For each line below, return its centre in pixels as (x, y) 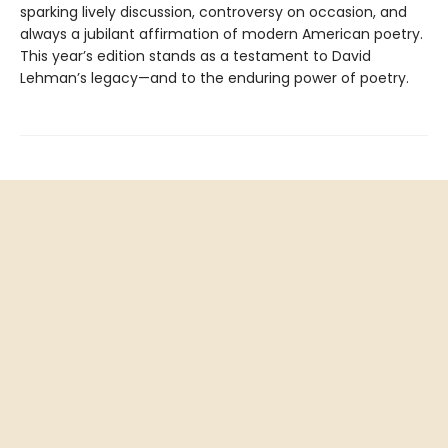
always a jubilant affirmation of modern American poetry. (221, 34)
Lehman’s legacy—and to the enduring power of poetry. (214, 78)
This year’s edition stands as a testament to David (195, 56)
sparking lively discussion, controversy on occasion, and (213, 12)
